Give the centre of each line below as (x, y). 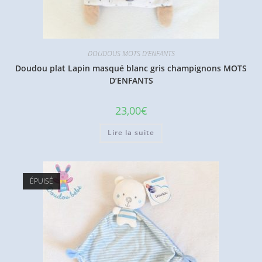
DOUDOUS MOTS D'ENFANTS (131, 53)
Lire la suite (131, 132)
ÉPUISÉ (41, 181)
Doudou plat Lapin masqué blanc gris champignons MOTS (131, 68)
